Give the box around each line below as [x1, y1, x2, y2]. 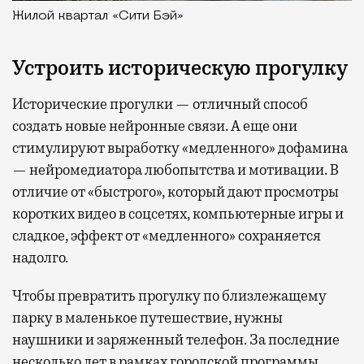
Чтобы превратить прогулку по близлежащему [12, 286, 327, 305]
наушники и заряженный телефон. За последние [12, 330, 340, 349]
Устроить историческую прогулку [12, 54, 348, 81]
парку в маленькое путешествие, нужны [12, 308, 283, 327]
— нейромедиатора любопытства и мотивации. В [12, 160, 339, 179]
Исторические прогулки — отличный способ [12, 94, 308, 113]
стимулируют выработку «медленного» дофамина [12, 138, 348, 157]
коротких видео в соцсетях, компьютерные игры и [12, 204, 344, 223]
